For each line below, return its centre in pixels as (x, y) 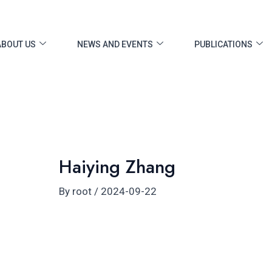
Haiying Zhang (117, 166)
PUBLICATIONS (223, 44)
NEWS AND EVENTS (115, 44)
